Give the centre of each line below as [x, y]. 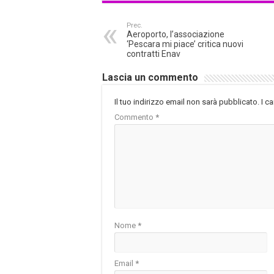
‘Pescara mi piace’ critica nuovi [185, 44]
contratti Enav [154, 54]
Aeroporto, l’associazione [176, 35]
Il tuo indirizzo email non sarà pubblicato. [187, 102]
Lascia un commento [150, 78]
